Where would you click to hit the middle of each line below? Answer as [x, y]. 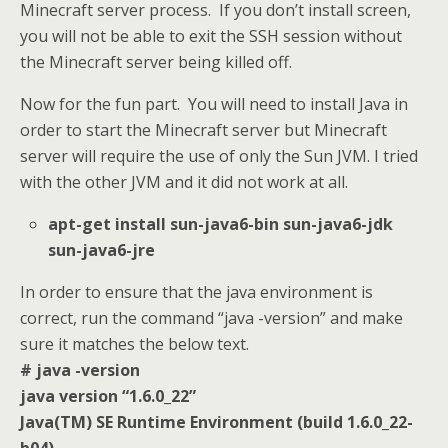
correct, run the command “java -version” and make [211, 317]
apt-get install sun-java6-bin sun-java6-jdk [221, 223]
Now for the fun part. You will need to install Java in [214, 103]
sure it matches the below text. [134, 343]
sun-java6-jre [102, 249]
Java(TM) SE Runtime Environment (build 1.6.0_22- [216, 421]
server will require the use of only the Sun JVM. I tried [219, 155]
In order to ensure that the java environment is [196, 291]
